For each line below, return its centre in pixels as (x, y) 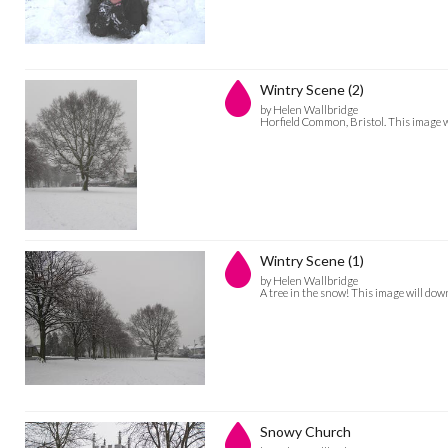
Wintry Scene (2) (312, 89)
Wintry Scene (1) (312, 260)
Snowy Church (305, 431)
